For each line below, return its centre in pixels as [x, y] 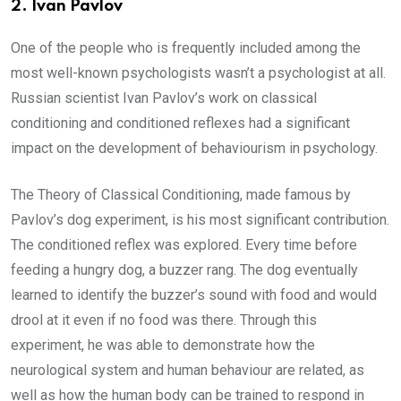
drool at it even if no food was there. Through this [164, 320]
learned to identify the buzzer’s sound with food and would [194, 295]
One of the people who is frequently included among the [186, 48]
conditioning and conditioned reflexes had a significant [180, 123]
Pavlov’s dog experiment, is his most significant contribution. [200, 220]
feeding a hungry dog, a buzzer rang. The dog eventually [184, 270]
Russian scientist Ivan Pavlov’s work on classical [164, 98]
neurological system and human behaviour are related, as [188, 370]
